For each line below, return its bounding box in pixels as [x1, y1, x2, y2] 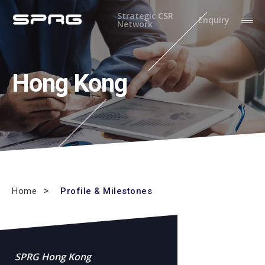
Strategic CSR [117, 10, 173, 21]
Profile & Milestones [60, 186, 152, 196]
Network [117, 18, 153, 30]
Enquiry [198, 14, 230, 25]
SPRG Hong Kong [15, 250, 91, 263]
